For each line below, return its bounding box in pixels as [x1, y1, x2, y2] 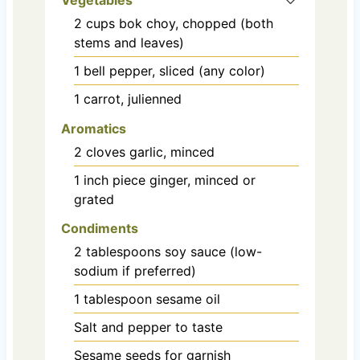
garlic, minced [129, 143, 215, 160]
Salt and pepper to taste [73, 319, 223, 336]
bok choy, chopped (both [118, 14, 273, 31]
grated [73, 190, 114, 207]
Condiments [60, 220, 138, 237]
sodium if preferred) [73, 263, 196, 280]
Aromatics [60, 120, 126, 137]
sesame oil [155, 291, 220, 308]
